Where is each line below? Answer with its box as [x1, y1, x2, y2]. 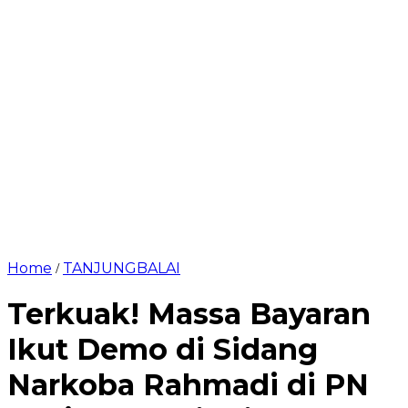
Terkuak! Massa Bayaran [7, 296, 371, 332]
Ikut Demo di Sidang [7, 331, 318, 368]
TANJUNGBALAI [63, 260, 180, 277]
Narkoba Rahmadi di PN [7, 367, 369, 403]
